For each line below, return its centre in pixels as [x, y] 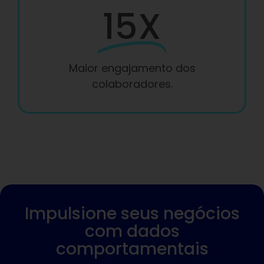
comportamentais [132, 249]
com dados [132, 232]
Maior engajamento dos [132, 68]
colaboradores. [132, 84]
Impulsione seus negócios [132, 214]
